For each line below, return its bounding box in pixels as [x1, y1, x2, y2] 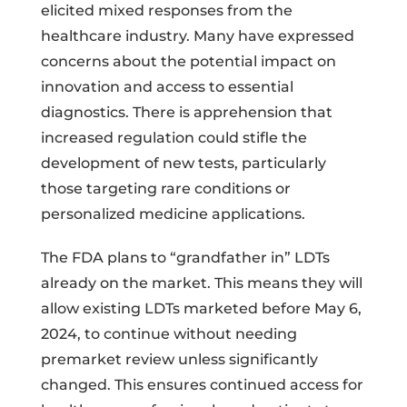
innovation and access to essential [40, 77, 293, 95]
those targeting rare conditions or [40, 179, 291, 197]
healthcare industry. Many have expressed [40, 26, 354, 45]
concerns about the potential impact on [40, 52, 336, 70]
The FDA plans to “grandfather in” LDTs [40, 248, 330, 266]
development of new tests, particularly [40, 154, 326, 172]
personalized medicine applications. [40, 204, 305, 223]
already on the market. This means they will [40, 273, 362, 292]
